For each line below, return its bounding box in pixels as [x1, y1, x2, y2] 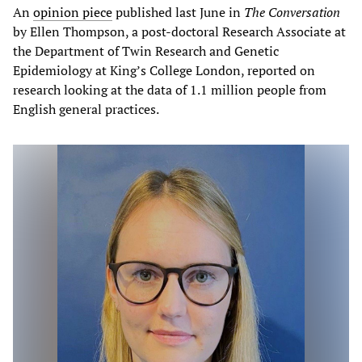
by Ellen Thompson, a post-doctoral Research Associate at [13, 22, 346, 40]
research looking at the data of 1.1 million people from [13, 80, 326, 99]
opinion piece [33, 2, 112, 21]
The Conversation [244, 2, 340, 21]
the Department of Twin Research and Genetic [13, 41, 279, 60]
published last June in [112, 2, 244, 21]
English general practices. [13, 99, 159, 118]
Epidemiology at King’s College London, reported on [13, 61, 315, 79]
